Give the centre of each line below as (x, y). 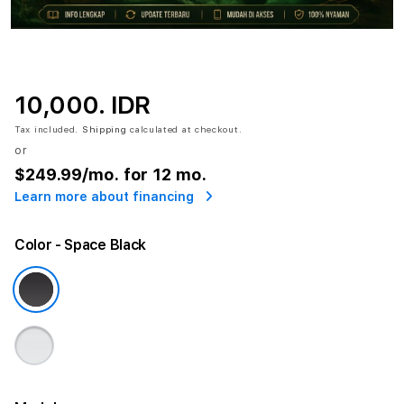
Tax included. (48, 129)
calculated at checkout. (184, 129)
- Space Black (101, 245)
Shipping (104, 129)
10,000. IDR (83, 105)
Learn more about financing (106, 197)
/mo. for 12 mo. (144, 174)
